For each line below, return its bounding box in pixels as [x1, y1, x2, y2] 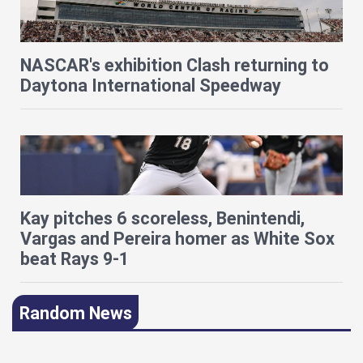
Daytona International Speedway [20, 75, 281, 97]
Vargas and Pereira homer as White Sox [20, 228, 335, 250]
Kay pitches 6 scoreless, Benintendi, [20, 207, 305, 230]
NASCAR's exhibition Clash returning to [20, 54, 329, 77]
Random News [19, 301, 132, 324]
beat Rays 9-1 [20, 248, 129, 271]
